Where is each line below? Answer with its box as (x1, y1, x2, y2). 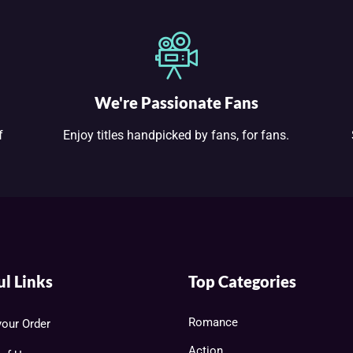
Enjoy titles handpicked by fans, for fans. (63, 127, 290, 143)
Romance (188, 314, 238, 329)
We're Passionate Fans (94, 92, 258, 112)
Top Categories (188, 271, 296, 291)
